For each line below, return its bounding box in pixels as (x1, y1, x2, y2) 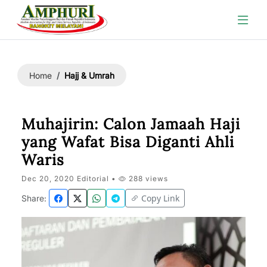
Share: (21, 193, 46, 203)
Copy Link (141, 193, 179, 204)
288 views (126, 174, 168, 183)
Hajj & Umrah (64, 70, 114, 80)
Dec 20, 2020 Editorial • (21, 174, 119, 183)
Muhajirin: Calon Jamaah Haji (21, 114, 240, 133)
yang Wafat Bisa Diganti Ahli (21, 132, 234, 151)
